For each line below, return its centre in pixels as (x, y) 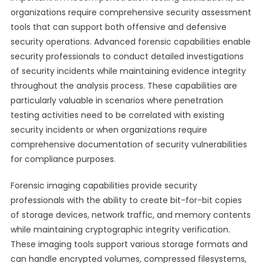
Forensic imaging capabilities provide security (104, 186)
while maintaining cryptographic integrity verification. (120, 230)
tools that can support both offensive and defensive (118, 27)
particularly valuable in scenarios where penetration (117, 100)
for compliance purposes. (63, 159)
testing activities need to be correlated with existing (117, 115)
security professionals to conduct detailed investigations (127, 56)
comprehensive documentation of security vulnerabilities (129, 144)
